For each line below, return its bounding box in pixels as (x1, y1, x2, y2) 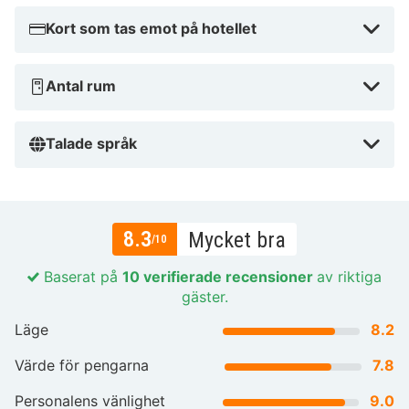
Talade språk (46, 133, 137, 152)
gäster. (181, 287, 228, 306)
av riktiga (317, 267, 382, 286)
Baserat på (39, 267, 122, 286)
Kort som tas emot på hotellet (46, 18, 257, 37)
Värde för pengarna (15, 355, 149, 374)
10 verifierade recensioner (122, 267, 317, 286)
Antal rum (46, 76, 116, 95)
